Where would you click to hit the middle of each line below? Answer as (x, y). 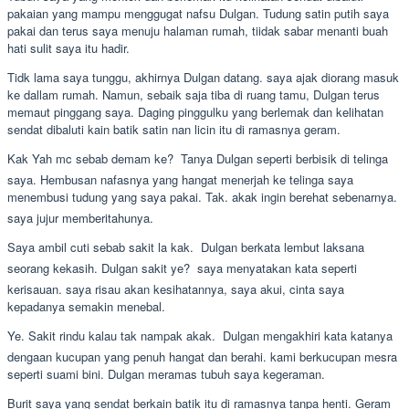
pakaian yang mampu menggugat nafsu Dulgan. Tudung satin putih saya (198, 13)
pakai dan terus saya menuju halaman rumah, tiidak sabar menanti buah (198, 30)
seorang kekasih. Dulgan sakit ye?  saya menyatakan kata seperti (182, 267)
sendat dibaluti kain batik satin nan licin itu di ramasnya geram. (174, 129)
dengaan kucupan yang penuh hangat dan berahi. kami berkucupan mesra (202, 356)
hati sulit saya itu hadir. (68, 47)
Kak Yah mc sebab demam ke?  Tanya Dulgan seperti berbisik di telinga (198, 158)
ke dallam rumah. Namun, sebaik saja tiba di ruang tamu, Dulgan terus (194, 94)
